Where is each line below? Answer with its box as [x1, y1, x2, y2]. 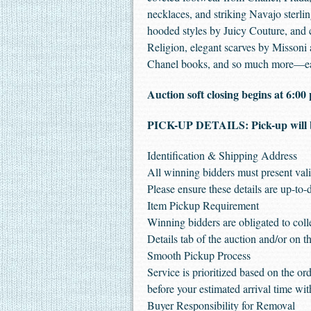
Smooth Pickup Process [147, 248, 251, 262]
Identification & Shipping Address [147, 148, 297, 162]
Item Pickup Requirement [147, 198, 259, 212]
